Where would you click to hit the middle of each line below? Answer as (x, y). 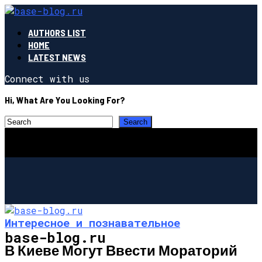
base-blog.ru (55, 237)
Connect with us (47, 79)
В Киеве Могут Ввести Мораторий (121, 250)
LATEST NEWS (57, 57)
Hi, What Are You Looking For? (65, 100)
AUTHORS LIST (57, 32)
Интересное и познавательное (92, 222)
